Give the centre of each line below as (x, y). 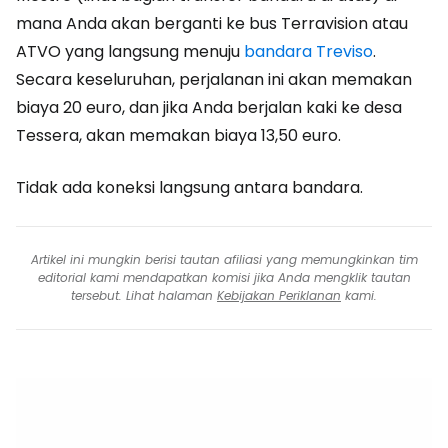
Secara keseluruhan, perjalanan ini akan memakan (214, 80)
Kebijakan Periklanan (279, 296)
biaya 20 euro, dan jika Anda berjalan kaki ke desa (209, 108)
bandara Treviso (308, 52)
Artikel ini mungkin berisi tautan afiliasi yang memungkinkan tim (224, 260)
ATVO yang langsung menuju (130, 52)
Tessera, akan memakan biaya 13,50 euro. (178, 136)
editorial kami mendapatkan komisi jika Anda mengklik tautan (224, 278)
